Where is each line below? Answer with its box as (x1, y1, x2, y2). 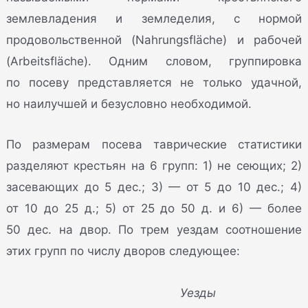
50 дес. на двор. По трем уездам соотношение (6, 222, 302, 236)
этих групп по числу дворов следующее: (6, 243, 241, 258)
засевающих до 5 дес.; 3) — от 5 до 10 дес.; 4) (6, 179, 302, 194)
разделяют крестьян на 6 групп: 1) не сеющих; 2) (6, 158, 302, 173)
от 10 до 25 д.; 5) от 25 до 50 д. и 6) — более (6, 201, 302, 215)
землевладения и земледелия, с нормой (6, 12, 302, 26)
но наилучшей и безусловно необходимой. (6, 97, 252, 111)
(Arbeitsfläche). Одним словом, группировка (6, 54, 302, 69)
